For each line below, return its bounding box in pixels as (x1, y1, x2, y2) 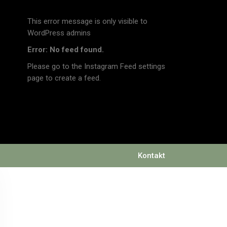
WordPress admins (27, 28, 91, 37)
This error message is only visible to (27, 16, 147, 26)
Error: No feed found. (27, 45, 104, 54)
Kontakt (137, 150, 165, 160)
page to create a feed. (27, 73, 101, 83)
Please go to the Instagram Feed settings (27, 61, 165, 71)
